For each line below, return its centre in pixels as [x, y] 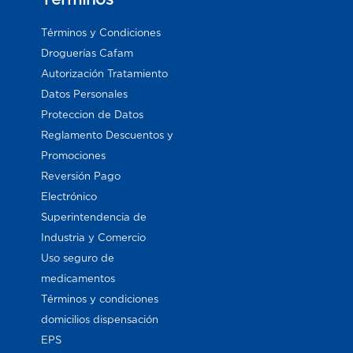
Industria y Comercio [94, 237]
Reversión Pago [81, 176]
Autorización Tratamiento [105, 73]
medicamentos [78, 278]
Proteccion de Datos [93, 114]
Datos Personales [85, 94]
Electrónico [69, 196]
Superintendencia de [94, 217]
